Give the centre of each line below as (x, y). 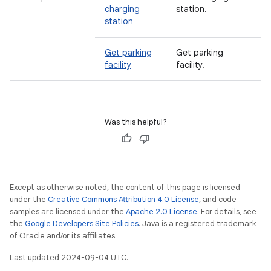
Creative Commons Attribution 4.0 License (123, 199)
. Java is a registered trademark (197, 224)
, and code (218, 199)
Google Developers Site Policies (82, 224)
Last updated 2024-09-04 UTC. (69, 257)
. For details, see (227, 211)
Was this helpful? (135, 122)
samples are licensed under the (68, 211)
